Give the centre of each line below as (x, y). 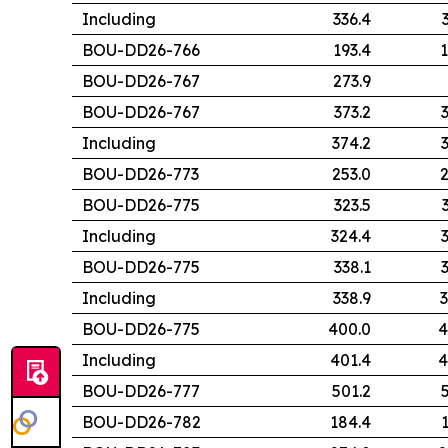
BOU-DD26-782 (141, 422)
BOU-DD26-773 (140, 174)
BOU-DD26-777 (141, 391)
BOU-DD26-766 (141, 50)
